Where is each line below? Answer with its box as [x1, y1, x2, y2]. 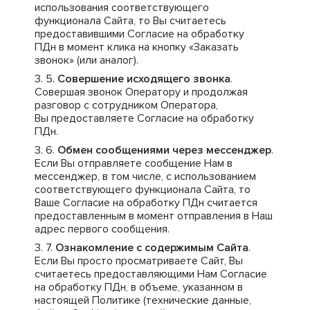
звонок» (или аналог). [35, 53, 138, 67]
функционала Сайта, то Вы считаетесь [35, 14, 226, 28]
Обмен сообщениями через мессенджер [57, 143, 271, 157]
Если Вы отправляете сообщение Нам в [35, 156, 232, 170]
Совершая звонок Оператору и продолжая [35, 85, 248, 99]
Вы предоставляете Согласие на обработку [35, 111, 254, 125]
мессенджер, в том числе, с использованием [35, 170, 256, 183]
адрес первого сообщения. [35, 222, 170, 236]
